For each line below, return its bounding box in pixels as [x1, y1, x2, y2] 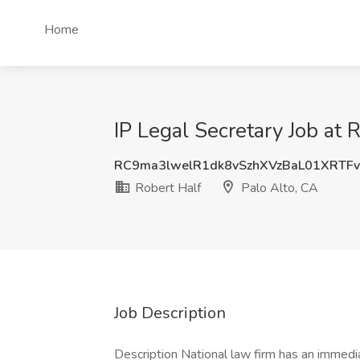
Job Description [114, 302, 226, 324]
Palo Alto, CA [238, 179, 318, 197]
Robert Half [132, 179, 201, 197]
